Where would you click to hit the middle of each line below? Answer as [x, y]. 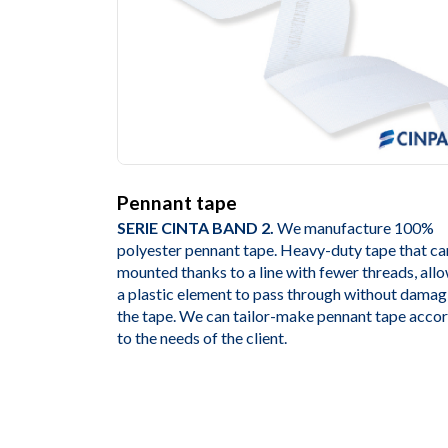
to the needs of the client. [202, 338]
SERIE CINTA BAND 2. [197, 228]
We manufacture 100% [355, 228]
